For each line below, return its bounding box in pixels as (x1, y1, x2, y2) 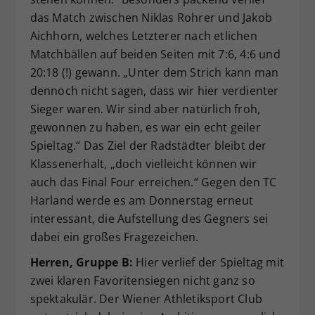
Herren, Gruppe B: (30, 255, 133, 271)
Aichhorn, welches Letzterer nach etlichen (30, 28, 257, 44)
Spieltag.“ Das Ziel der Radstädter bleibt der (30, 138, 267, 154)
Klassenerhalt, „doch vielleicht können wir (30, 156, 257, 172)
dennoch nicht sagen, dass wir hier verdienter (30, 83, 279, 99)
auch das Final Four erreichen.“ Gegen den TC (30, 174, 277, 191)
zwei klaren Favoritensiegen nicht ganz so (30, 273, 255, 289)
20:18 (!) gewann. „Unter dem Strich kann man (30, 65, 279, 81)
